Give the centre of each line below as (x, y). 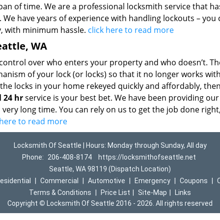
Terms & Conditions (60, 192)
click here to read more (131, 30)
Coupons (193, 181)
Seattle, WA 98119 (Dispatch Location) (110, 169)
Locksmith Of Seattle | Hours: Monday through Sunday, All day (110, 145)
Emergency (152, 181)
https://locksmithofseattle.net (147, 157)
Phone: (33, 157)
